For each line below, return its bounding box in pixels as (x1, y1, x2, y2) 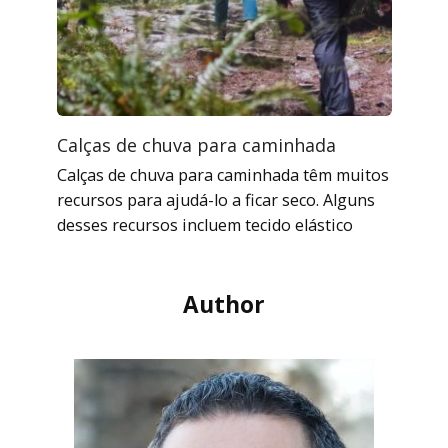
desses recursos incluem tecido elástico (56, 213, 353, 236)
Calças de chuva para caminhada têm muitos (56, 163, 389, 186)
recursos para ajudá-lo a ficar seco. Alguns (56, 188, 375, 211)
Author (183, 289, 265, 321)
